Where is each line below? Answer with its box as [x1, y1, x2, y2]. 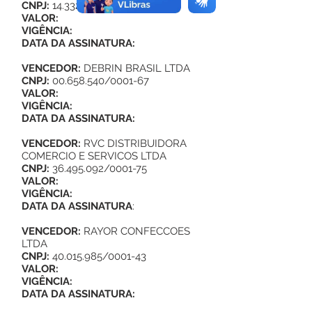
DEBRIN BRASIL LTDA [81, 62, 190, 75]
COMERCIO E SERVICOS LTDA [22, 150, 166, 162]
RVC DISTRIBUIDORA [84, 137, 187, 150]
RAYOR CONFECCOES [84, 225, 190, 237]
